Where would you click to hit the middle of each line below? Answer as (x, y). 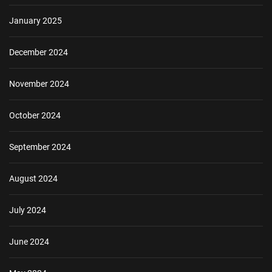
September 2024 (40, 147)
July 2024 (28, 210)
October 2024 (35, 116)
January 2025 (36, 21)
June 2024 (29, 242)
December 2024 (39, 53)
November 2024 (39, 84)
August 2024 (33, 179)
